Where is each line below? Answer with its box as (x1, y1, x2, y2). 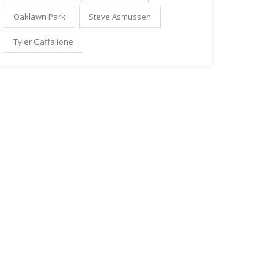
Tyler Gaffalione (13, 35, 73, 47)
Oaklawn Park (13, 10, 65, 22)
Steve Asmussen (89, 10, 151, 22)
